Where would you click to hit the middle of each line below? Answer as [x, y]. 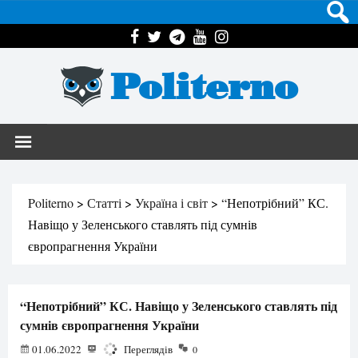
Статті [104, 203]
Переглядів [147, 349]
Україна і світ [171, 203]
